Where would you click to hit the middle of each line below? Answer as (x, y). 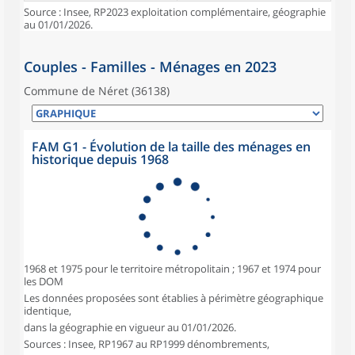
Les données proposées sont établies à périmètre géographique (174, 298)
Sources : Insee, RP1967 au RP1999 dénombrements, (147, 344)
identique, (48, 311)
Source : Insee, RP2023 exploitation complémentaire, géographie (175, 12)
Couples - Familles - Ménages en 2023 (150, 67)
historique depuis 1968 (100, 159)
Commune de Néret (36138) (97, 91)
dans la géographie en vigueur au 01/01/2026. (130, 327)
